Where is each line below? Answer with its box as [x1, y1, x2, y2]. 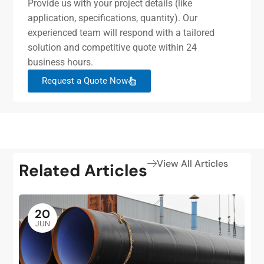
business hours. [28, 56, 94, 68]
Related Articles [19, 159, 148, 181]
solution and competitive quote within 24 [28, 41, 197, 53]
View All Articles [157, 157, 229, 170]
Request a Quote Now [42, 75, 128, 86]
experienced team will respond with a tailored [28, 27, 215, 38]
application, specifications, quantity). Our [28, 12, 198, 24]
